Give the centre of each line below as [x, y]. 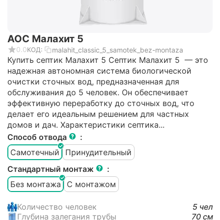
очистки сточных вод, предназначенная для [93, 82]
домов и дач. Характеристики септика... [86, 125]
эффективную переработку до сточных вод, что [101, 103]
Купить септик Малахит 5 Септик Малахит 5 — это [108, 60]
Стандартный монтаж [52, 169]
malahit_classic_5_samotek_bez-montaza [118, 50]
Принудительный [98, 152]
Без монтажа [36, 184]
